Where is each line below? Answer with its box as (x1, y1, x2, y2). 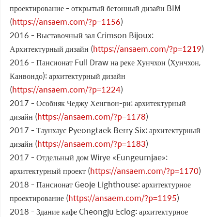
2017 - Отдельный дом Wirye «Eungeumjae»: (10, 151, 168, 164)
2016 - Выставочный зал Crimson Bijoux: (10, 29, 154, 42)
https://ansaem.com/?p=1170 (90, 165, 199, 177)
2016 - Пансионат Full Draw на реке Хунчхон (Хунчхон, (10, 56, 201, 69)
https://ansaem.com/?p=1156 (12, 15, 121, 28)
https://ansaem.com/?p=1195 (68, 192, 177, 204)
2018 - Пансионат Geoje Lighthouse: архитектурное (10, 178, 191, 191)
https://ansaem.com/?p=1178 (37, 110, 146, 123)
